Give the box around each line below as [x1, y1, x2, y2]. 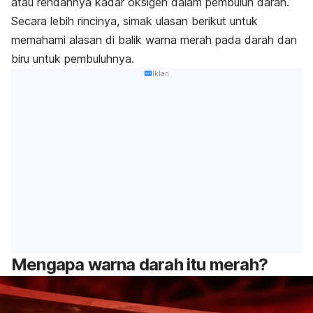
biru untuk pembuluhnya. [11, 51, 134, 66]
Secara [11, 13, 50, 28]
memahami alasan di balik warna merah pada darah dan [11, 32, 297, 47]
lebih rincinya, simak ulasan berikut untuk [50, 13, 258, 28]
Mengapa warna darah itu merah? [11, 254, 268, 275]
